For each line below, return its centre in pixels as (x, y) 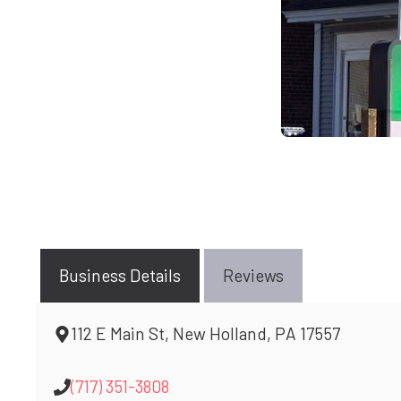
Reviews (253, 276)
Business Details (120, 276)
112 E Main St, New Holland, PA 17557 (206, 334)
